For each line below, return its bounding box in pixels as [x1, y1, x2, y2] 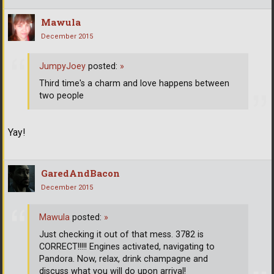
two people [39, 90, 84, 101]
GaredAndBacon [41, 167, 120, 180]
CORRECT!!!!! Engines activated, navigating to [39, 241, 215, 252]
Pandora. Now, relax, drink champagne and [39, 253, 208, 264]
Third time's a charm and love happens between [39, 78, 229, 89]
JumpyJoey [39, 61, 86, 72]
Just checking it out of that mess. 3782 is [39, 229, 204, 240]
